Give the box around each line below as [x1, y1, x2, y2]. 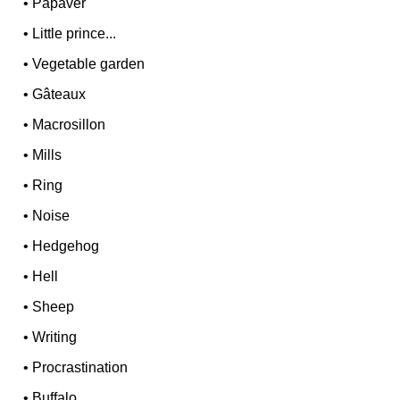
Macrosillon [32, 117, 106, 133]
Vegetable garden [32, 56, 146, 72]
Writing [32, 329, 78, 346]
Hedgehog [32, 238, 100, 254]
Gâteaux [32, 87, 87, 103]
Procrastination [32, 360, 129, 376]
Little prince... [32, 26, 117, 42]
